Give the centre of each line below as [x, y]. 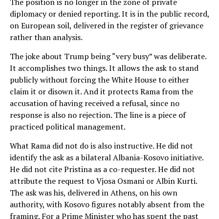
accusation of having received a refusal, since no [95, 103]
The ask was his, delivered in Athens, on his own [94, 192]
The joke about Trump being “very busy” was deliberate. [108, 56]
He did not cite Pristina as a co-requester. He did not [102, 169]
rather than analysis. [46, 37]
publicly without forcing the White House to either [99, 79]
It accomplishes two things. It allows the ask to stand [104, 68]
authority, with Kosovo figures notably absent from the [107, 204]
